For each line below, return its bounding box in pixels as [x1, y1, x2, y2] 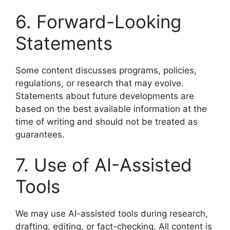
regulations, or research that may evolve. [15, 78, 184, 88]
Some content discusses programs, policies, [15, 65, 197, 75]
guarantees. [15, 129, 65, 140]
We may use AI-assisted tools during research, [15, 208, 208, 219]
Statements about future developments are [15, 90, 194, 101]
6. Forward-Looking [15, 10, 181, 32]
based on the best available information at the [15, 103, 207, 114]
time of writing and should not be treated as [15, 116, 198, 127]
